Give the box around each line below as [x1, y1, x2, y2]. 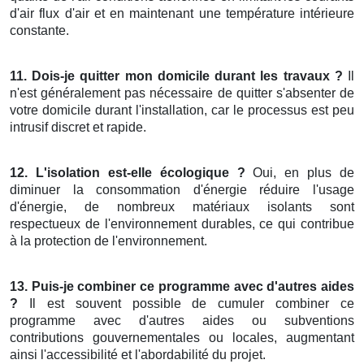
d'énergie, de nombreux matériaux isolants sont [10, 200, 354, 214]
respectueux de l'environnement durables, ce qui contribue [10, 217, 354, 232]
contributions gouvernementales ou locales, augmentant [10, 331, 354, 345]
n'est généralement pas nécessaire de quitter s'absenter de [10, 86, 354, 101]
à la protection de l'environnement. [10, 234, 207, 249]
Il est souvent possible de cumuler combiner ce [18, 297, 354, 311]
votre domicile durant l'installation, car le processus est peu [10, 103, 354, 118]
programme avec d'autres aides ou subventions [10, 314, 354, 328]
